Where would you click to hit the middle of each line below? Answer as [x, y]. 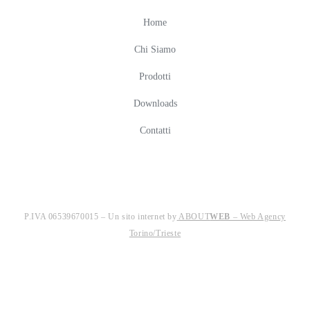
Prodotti [155, 76]
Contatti [155, 130]
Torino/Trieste [155, 233]
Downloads [155, 103]
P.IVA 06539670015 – [66, 216]
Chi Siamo [155, 49]
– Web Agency [258, 216]
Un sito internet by [143, 216]
